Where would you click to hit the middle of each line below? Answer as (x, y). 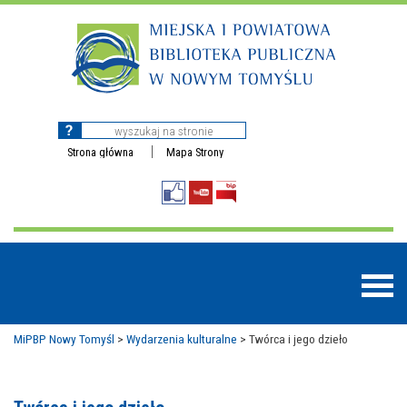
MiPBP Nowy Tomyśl (64, 339)
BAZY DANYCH (76, 397)
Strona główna (100, 152)
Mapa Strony (195, 152)
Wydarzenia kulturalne (182, 339)
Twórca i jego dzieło (298, 339)
